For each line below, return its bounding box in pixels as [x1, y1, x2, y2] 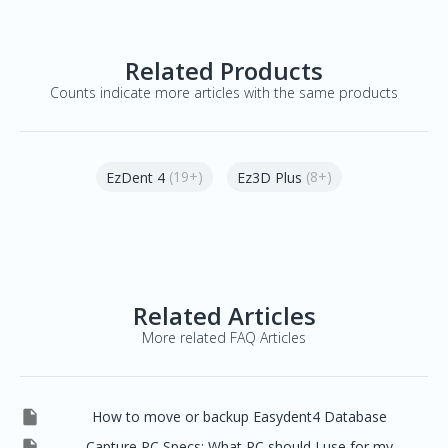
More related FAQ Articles [142, 328, 306, 347]
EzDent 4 [106, 168, 165, 188]
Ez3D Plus [237, 168, 302, 188]
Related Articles [132, 299, 316, 332]
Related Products [125, 54, 323, 87]
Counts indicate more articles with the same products [50, 83, 398, 102]
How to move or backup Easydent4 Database [91, 407, 387, 427]
